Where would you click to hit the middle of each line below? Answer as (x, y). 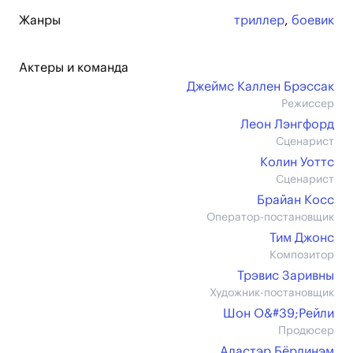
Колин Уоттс (297, 162)
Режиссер (308, 104)
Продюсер (306, 331)
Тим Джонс (302, 238)
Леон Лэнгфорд (287, 124)
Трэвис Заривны (286, 276)
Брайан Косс (295, 200)
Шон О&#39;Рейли (279, 314)
